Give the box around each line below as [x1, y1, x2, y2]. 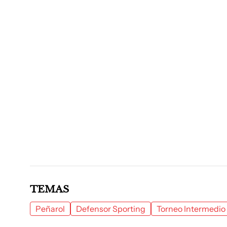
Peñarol [35, 203, 65, 214]
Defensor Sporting [76, 203, 145, 214]
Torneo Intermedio [157, 203, 225, 214]
